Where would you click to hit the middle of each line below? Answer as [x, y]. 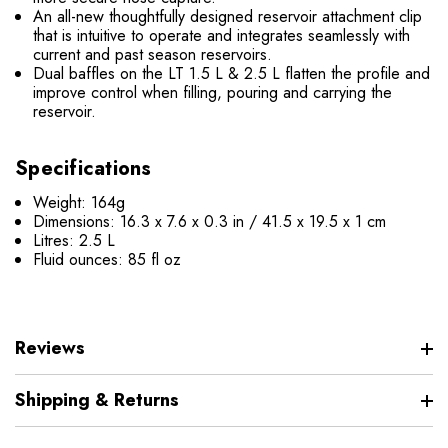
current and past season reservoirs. [155, 55]
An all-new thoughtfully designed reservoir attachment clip [228, 17]
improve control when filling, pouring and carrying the [213, 93]
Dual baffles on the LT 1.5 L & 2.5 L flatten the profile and [232, 74]
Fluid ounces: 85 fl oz [107, 260]
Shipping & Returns [97, 400]
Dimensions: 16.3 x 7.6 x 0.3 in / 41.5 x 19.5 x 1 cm [210, 222]
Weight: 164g [79, 203]
